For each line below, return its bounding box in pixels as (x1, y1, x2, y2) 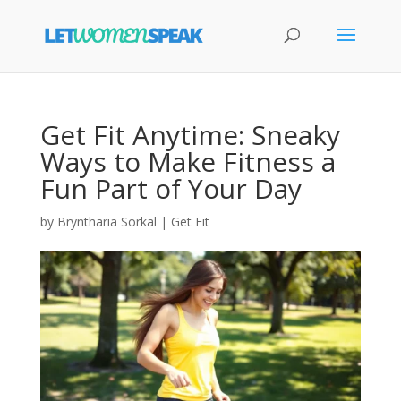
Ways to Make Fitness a (39, 143, 336, 180)
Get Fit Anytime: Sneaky (39, 116, 340, 153)
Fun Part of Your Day (39, 170, 302, 207)
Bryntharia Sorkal (56, 213, 157, 230)
